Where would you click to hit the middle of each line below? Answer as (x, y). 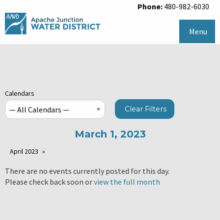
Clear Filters (146, 109)
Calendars (20, 93)
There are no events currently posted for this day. (87, 171)
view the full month (127, 182)
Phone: (150, 6)
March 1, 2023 (110, 134)
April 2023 (24, 151)
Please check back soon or (49, 182)
